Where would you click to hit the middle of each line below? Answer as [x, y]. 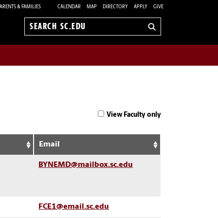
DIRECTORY [115, 7]
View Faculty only [134, 115]
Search [41, 31]
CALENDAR [69, 7]
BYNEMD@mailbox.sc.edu [86, 165]
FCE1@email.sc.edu [74, 207]
